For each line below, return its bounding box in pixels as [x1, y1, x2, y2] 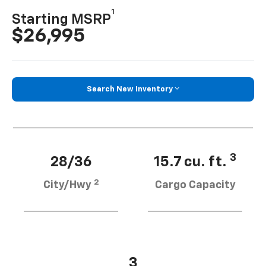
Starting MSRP [12, 12, 112, 27]
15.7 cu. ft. [154, 155, 230, 170]
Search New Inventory [87, 85, 173, 93]
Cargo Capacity [154, 180, 236, 191]
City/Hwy [43, 180, 94, 191]
